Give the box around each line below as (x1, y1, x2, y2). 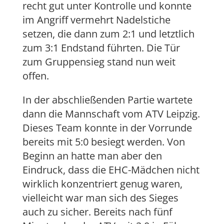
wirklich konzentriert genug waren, (22, 177, 182, 191)
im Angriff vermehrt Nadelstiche (22, 13, 170, 27)
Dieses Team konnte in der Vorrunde (22, 121, 192, 135)
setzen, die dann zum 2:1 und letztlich (22, 27, 194, 41)
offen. (22, 69, 49, 83)
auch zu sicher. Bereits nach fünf (22, 205, 172, 219)
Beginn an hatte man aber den (22, 149, 162, 163)
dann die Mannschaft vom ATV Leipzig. (22, 107, 200, 121)
